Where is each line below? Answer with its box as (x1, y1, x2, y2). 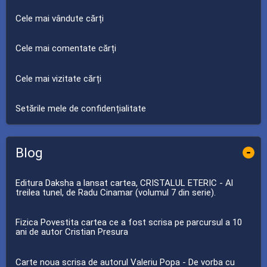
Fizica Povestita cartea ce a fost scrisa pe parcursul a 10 (15, 217, 242, 228)
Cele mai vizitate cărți (15, 73, 101, 84)
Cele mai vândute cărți (15, 13, 104, 24)
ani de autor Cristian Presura (15, 226, 128, 238)
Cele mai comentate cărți (15, 43, 116, 54)
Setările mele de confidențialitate (15, 103, 146, 114)
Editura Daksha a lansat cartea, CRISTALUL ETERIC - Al (15, 177, 233, 188)
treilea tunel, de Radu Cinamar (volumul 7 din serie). (15, 187, 216, 198)
